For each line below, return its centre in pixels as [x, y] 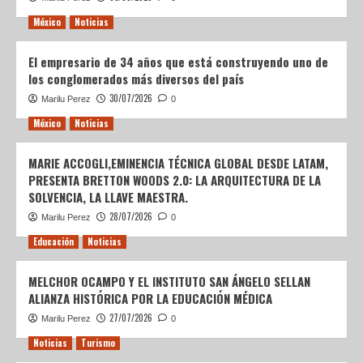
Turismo [98, 343]
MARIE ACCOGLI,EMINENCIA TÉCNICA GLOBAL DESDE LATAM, [178, 163]
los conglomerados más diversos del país [136, 79]
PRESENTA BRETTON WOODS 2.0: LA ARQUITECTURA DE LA [175, 180]
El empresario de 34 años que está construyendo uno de [178, 62]
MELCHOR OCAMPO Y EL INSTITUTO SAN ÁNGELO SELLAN [169, 282]
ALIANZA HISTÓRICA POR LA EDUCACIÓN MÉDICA [150, 299]
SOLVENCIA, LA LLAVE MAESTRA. [108, 197]
